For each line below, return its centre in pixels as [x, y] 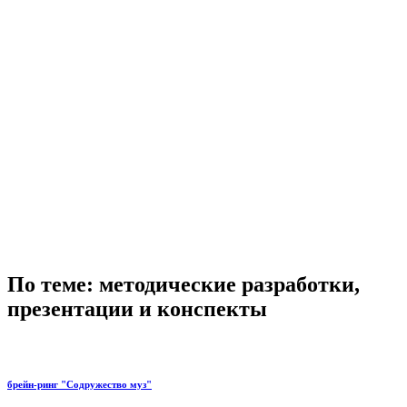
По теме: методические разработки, [184, 285]
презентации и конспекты [137, 309]
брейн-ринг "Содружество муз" [79, 385]
